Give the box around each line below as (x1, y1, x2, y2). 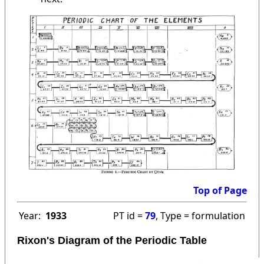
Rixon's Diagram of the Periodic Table (17, 234, 207, 246)
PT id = (113, 209, 145, 222)
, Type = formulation (156, 209, 245, 222)
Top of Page (193, 183, 247, 197)
